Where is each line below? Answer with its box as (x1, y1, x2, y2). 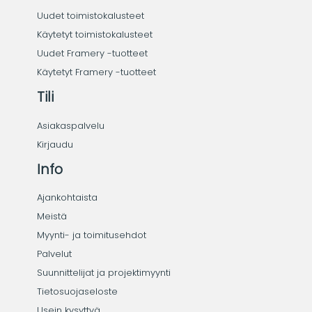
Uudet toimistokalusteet (36, 8, 144, 22)
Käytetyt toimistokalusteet (36, 27, 153, 41)
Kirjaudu (36, 137, 73, 151)
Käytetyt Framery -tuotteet (36, 65, 156, 79)
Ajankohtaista (36, 191, 97, 205)
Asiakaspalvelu (36, 118, 104, 132)
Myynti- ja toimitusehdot (36, 228, 146, 242)
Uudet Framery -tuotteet (36, 46, 148, 60)
